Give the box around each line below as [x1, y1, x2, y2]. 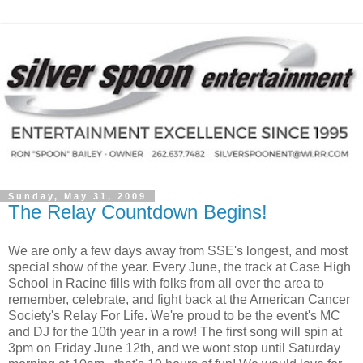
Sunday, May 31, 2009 [8, 190, 147, 201]
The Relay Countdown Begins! [8, 200, 267, 223]
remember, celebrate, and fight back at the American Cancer [8, 292, 350, 306]
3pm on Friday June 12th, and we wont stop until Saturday [8, 340, 340, 355]
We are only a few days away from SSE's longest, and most [8, 243, 348, 258]
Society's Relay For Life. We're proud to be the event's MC [8, 308, 340, 322]
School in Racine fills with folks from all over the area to [8, 275, 324, 290]
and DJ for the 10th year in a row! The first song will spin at [8, 324, 342, 339]
